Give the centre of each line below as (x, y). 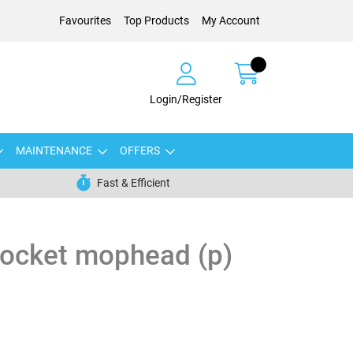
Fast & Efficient (133, 183)
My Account (231, 20)
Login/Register (186, 99)
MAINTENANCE (54, 150)
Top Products (156, 20)
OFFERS (139, 150)
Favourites (85, 20)
